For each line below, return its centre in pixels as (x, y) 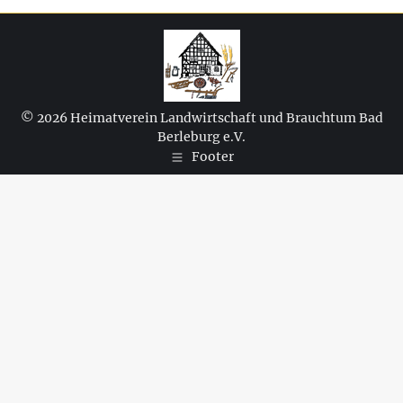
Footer (212, 157)
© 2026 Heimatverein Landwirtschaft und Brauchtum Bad (201, 118)
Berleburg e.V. (201, 137)
